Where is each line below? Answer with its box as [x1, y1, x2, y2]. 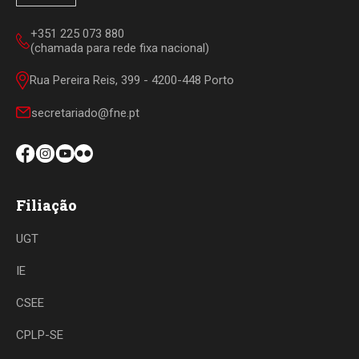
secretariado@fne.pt [31, 105, 139, 120]
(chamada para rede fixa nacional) [30, 40, 209, 55]
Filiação [16, 195, 77, 215]
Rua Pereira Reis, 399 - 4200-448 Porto [30, 73, 234, 88]
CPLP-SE [16, 327, 63, 342]
